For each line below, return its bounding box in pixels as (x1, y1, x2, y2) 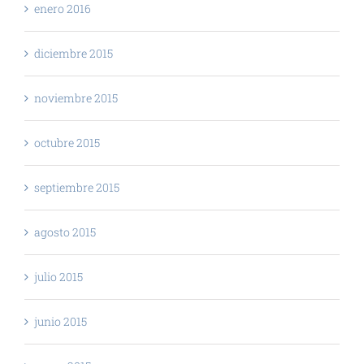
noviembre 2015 (34, 89, 118, 106)
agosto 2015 (34, 223, 96, 240)
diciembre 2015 (34, 45, 113, 61)
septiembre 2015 (34, 179, 119, 195)
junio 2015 (34, 313, 87, 329)
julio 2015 (34, 268, 83, 284)
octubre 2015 (34, 134, 100, 150)
